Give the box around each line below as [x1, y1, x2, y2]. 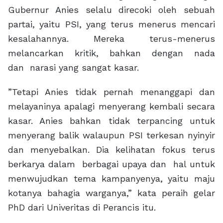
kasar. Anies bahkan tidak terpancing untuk [8, 115, 215, 126]
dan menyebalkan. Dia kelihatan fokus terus [8, 144, 215, 155]
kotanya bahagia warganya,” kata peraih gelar [8, 188, 215, 199]
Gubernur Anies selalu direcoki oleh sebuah [8, 4, 215, 15]
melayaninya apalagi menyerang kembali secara [8, 101, 215, 112]
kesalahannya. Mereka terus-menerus [8, 33, 215, 44]
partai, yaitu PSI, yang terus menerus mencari [8, 19, 215, 30]
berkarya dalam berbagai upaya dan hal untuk [8, 159, 215, 170]
